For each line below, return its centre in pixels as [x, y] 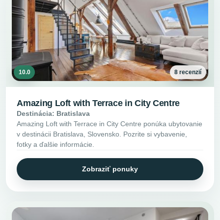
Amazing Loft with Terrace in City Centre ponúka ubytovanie [110, 124]
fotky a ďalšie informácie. [56, 144]
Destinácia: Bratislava [54, 113]
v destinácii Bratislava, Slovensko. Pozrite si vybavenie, [102, 134]
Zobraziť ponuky [110, 169]
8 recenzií [188, 72]
